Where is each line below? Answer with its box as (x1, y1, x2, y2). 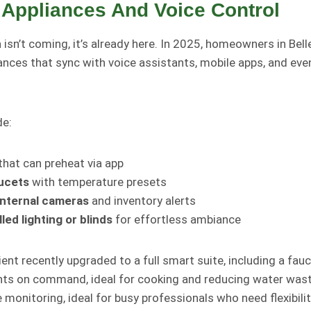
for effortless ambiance (112, 212, 241, 226)
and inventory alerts (89, 193, 196, 208)
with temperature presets (29, 174, 167, 189)
